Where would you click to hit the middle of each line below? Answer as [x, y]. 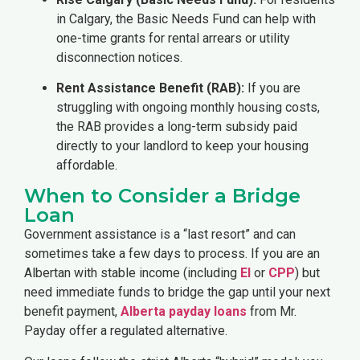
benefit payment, [72, 312]
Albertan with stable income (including [132, 273]
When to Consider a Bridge [162, 196]
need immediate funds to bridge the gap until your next [177, 292]
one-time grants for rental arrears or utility [173, 38]
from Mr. [272, 312]
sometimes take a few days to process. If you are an [172, 254]
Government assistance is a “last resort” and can [160, 235]
